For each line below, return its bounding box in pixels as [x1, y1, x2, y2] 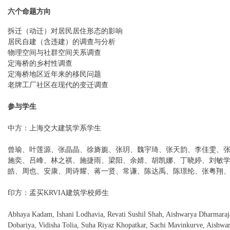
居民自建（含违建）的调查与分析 [8, 38, 116, 46]
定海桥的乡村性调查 [8, 60, 72, 68]
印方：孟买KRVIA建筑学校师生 [8, 189, 109, 197]
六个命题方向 [8, 8, 51, 16]
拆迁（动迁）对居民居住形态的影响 [8, 27, 123, 35]
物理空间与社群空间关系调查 [8, 49, 101, 57]
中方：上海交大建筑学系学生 [8, 124, 101, 132]
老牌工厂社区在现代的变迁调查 [8, 81, 108, 89]
